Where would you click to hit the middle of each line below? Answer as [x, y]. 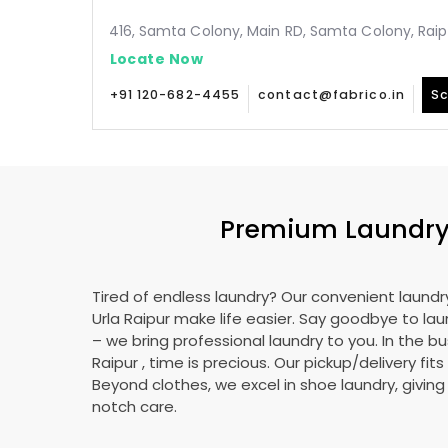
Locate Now [156, 58]
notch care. [134, 406]
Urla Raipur [132, 318]
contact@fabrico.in [331, 94]
